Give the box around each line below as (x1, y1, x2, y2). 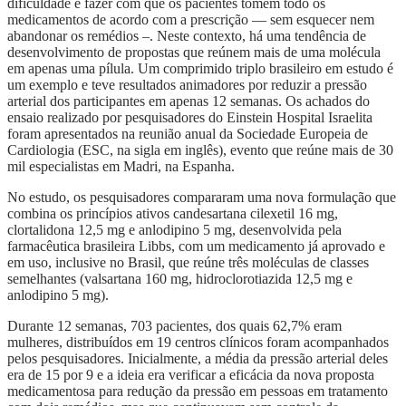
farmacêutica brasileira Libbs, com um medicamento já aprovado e (7, 237, 385, 254)
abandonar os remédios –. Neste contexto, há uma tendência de (7, 27, 366, 43)
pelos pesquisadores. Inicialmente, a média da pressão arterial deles (7, 350, 388, 366)
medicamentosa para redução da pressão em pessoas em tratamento (7, 382, 388, 399)
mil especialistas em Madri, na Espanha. (7, 158, 235, 174)
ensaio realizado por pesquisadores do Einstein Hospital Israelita (7, 109, 372, 125)
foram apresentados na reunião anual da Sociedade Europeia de (7, 125, 368, 141)
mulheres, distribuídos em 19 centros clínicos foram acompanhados (7, 333, 389, 350)
